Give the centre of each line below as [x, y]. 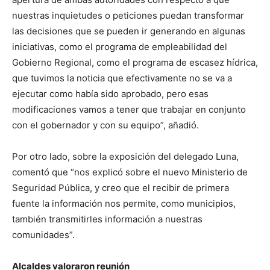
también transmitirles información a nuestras [107, 219]
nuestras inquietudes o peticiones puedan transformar [128, 16]
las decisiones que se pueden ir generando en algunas [129, 31]
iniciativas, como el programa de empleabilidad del [120, 47]
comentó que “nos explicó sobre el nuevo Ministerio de [130, 172]
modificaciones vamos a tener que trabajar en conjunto [129, 110]
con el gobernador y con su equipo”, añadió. [105, 125]
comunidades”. [43, 235]
